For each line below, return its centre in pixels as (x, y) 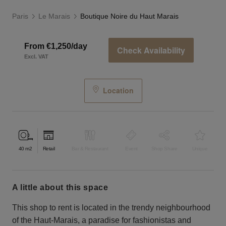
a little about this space (63, 187)
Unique (200, 149)
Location (118, 91)
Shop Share (164, 149)
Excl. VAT (36, 56)
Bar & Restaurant (90, 149)
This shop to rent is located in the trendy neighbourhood (111, 207)
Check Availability (151, 50)
